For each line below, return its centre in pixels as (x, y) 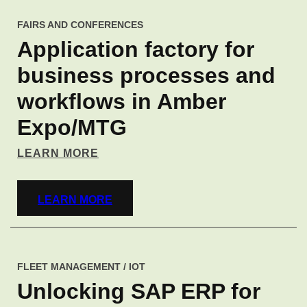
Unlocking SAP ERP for (139, 291)
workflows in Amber (122, 101)
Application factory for (136, 49)
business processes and (146, 75)
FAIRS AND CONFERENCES (80, 25)
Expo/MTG (72, 127)
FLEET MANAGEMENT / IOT (81, 267)
